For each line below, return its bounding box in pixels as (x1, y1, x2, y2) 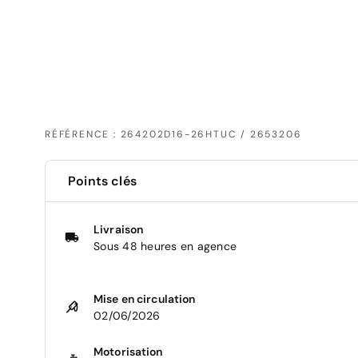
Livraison (93, 221, 144, 237)
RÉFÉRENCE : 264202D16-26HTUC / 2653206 (45, 127, 302, 141)
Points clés (68, 172, 137, 189)
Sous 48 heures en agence (93, 238, 237, 253)
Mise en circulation (93, 291, 196, 306)
